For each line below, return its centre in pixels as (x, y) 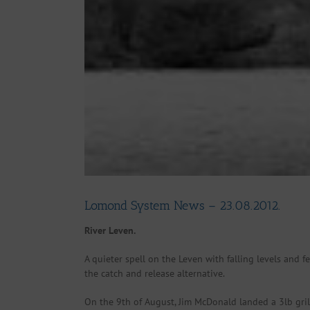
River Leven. (110, 231)
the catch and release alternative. (155, 274)
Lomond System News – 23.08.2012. (182, 206)
